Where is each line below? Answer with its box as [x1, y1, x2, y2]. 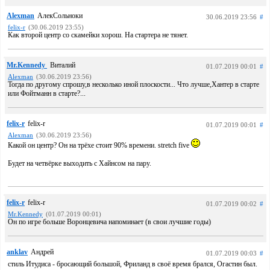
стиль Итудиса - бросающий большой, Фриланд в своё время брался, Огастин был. [8, 260, 257, 268]
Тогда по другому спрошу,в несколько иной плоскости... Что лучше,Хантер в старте [8, 80, 259, 89]
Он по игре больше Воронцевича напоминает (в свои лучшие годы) [8, 218, 211, 226]
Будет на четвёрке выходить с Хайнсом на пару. [8, 159, 151, 168]
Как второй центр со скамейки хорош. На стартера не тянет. [8, 31, 188, 39]
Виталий [50, 61, 75, 69]
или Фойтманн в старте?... [8, 89, 86, 98]
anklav [7, 248, 28, 256]
